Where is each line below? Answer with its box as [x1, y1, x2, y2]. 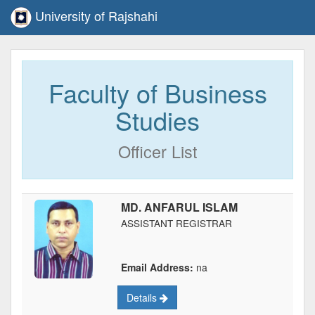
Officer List [117, 139, 198, 163]
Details [127, 290, 160, 304]
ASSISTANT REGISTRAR [121, 216, 233, 230]
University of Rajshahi [32, 6, 157, 25]
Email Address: [121, 260, 194, 274]
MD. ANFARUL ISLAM [121, 199, 238, 215]
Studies [115, 102, 200, 138]
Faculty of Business [48, 75, 267, 110]
